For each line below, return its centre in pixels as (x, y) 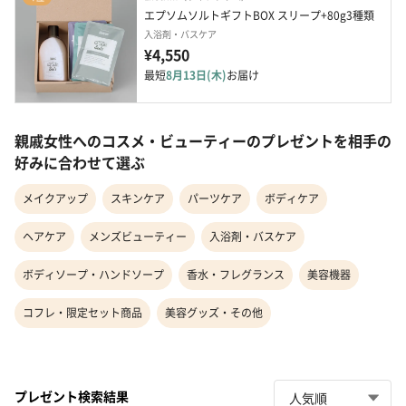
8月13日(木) (196, 75)
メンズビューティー (138, 237)
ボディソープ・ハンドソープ (93, 275)
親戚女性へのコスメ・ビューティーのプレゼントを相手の (203, 141)
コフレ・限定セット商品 (82, 313)
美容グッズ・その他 (214, 313)
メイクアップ (55, 198)
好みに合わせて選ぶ (80, 163)
